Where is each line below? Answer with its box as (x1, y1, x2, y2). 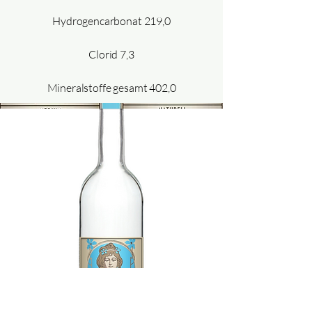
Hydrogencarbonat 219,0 (52, 14, 171, 28)
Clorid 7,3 (88, 47, 134, 61)
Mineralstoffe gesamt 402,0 (47, 81, 176, 95)
